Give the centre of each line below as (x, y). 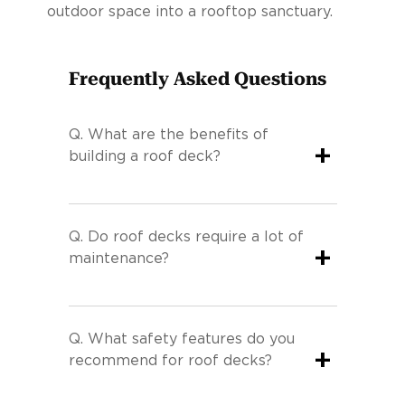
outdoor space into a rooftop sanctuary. (189, 11)
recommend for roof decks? (170, 360)
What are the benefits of (178, 134)
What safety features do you (191, 339)
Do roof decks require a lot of (195, 236)
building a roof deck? (144, 156)
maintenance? (118, 258)
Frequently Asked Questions (197, 78)
